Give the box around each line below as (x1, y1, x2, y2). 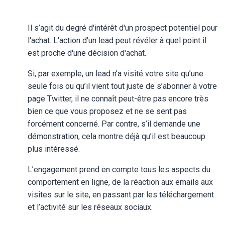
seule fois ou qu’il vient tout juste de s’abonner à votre (28, 81, 217, 91)
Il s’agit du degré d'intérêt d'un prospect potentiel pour (28, 23, 217, 33)
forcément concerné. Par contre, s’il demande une (28, 119, 200, 129)
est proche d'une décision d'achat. (28, 48, 148, 58)
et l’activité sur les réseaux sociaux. (28, 202, 155, 212)
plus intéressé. (28, 144, 82, 154)
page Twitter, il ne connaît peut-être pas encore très (28, 94, 208, 103)
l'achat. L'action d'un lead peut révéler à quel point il (28, 36, 206, 45)
